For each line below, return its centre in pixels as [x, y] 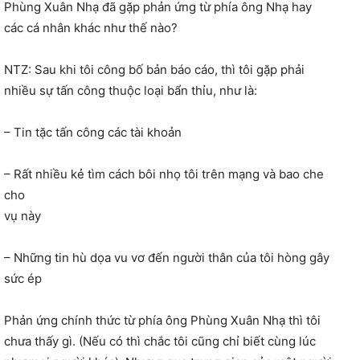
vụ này [22, 216]
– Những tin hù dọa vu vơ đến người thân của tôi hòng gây [167, 258]
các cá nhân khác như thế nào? [91, 28]
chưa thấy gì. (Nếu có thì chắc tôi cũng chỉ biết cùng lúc [160, 342]
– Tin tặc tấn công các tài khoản [93, 133]
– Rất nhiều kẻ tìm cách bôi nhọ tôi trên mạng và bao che [164, 174]
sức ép [23, 279]
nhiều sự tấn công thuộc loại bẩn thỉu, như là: [131, 91]
